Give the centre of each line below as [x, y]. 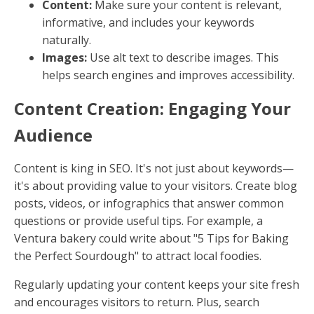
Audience [53, 135]
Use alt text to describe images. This [183, 58]
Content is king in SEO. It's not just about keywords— [154, 169]
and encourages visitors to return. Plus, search [137, 302]
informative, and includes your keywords [148, 23]
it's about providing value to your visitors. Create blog [156, 186]
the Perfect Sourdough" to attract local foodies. [138, 256]
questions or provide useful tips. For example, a [138, 221]
